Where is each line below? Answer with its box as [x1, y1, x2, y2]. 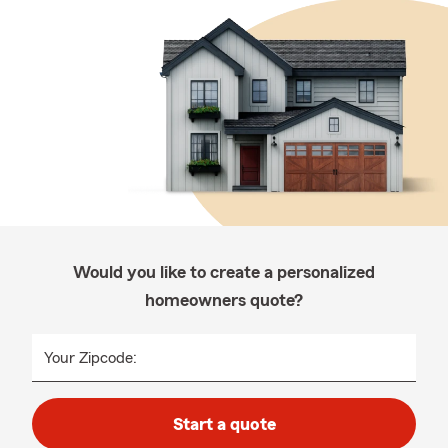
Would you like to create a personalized [73, 263, 375, 281]
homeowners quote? [145, 291, 303, 309]
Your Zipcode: [44, 350, 137, 366]
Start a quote [172, 415, 276, 433]
